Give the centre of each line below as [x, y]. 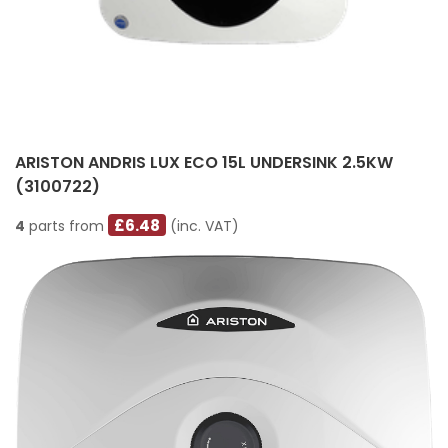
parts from [66, 225]
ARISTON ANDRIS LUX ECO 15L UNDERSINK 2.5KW [204, 162]
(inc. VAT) [203, 225]
